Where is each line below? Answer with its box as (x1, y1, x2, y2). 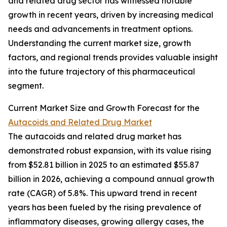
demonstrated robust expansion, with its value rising (8, 145, 211, 156)
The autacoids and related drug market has (8, 131, 181, 142)
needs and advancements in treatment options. (8, 24, 193, 34)
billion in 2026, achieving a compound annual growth (8, 174, 214, 184)
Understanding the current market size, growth (8, 38, 191, 49)
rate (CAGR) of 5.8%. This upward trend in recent (8, 188, 197, 199)
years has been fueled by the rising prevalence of (8, 202, 201, 213)
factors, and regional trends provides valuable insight (8, 52, 218, 63)
